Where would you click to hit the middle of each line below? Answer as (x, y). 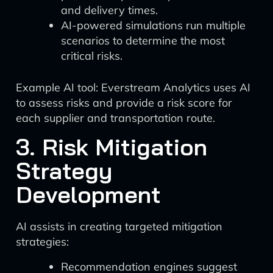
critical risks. (92, 56)
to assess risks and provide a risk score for (124, 103)
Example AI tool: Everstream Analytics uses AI (133, 87)
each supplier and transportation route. (115, 118)
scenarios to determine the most (143, 41)
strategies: (42, 242)
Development (88, 194)
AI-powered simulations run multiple (153, 25)
